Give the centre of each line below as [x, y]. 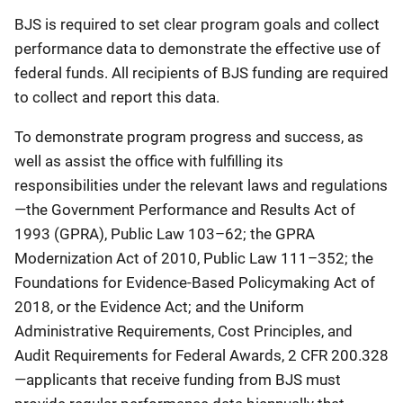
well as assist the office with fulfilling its [149, 161]
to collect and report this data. [117, 97]
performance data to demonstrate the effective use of [197, 48]
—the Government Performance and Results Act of [185, 209]
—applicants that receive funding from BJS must [178, 379]
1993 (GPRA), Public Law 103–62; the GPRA [165, 233]
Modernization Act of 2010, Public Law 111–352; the [194, 258]
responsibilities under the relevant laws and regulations [201, 185]
